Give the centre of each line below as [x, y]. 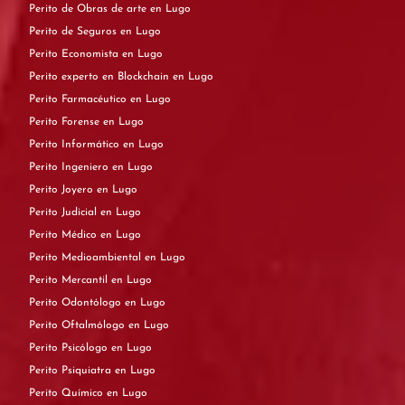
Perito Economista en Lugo [142, 54]
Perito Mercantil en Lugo [132, 280]
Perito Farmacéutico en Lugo [151, 99]
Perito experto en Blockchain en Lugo [193, 77]
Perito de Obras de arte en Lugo [170, 9]
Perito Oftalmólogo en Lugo [149, 325]
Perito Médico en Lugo [121, 235]
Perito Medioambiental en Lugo [165, 258]
